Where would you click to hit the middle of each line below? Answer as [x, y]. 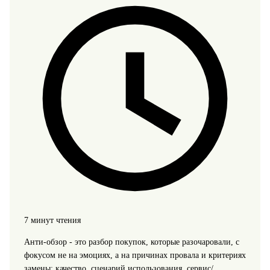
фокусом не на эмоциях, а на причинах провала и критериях [135, 255]
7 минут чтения [52, 220]
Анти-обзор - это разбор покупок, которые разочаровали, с [131, 242]
